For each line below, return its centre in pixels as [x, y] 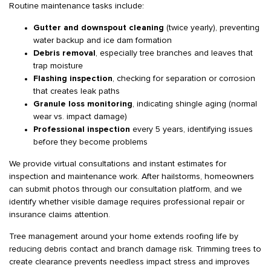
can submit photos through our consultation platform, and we [126, 189]
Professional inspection [82, 129]
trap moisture [58, 66]
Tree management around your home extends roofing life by [124, 237]
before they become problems [90, 142]
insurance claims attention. [60, 215]
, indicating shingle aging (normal [195, 104]
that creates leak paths [77, 91]
